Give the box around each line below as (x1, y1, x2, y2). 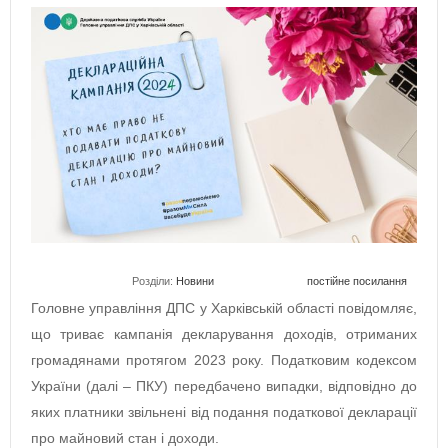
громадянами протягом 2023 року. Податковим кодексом (31, 352, 417, 369)
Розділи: (132, 275, 176, 288)
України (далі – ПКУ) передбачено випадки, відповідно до (31, 378, 417, 395)
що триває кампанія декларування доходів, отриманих (31, 326, 417, 343)
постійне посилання (307, 275, 407, 288)
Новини (176, 275, 214, 288)
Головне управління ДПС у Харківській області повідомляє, (31, 300, 417, 317)
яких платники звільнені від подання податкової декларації (31, 404, 417, 421)
